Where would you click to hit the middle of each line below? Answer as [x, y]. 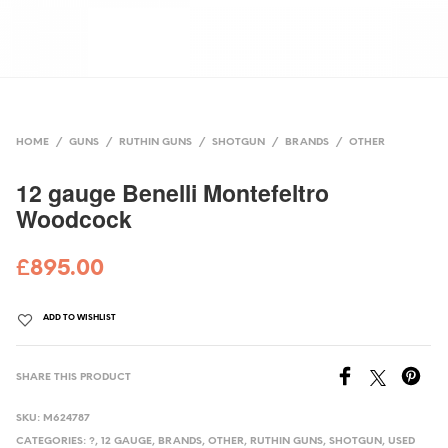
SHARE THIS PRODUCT [74, 377]
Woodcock [74, 218]
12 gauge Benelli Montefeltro [173, 192]
